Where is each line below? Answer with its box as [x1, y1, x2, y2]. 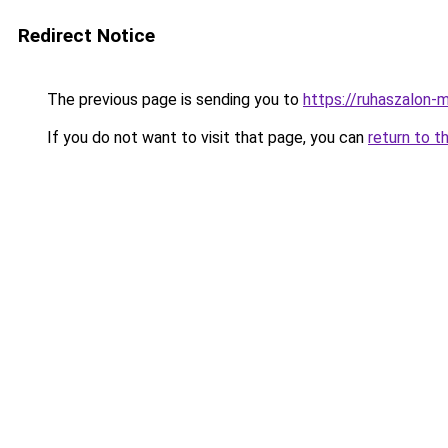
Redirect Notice [18, 24, 155, 47]
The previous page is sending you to [43, 90, 303, 109]
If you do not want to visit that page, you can [43, 128, 368, 147]
